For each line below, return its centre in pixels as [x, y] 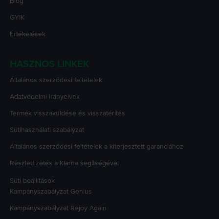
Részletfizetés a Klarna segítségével [64, 163]
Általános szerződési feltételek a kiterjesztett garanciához [97, 147]
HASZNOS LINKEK [49, 64]
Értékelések [28, 34]
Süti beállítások [32, 181]
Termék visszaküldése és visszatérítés [67, 113]
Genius [81, 192]
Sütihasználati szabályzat [47, 130]
